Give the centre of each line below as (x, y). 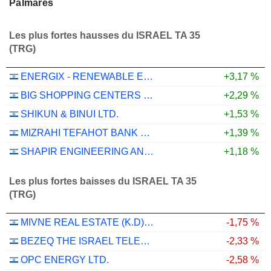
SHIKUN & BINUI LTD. (70, 114)
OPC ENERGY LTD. (65, 260)
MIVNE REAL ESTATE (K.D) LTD (149, 222)
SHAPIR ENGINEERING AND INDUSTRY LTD (149, 152)
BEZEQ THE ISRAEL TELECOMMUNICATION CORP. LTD (145, 241)
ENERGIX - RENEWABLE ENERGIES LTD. (148, 77)
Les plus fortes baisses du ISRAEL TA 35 (103, 181)
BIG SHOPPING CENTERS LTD (148, 95)
